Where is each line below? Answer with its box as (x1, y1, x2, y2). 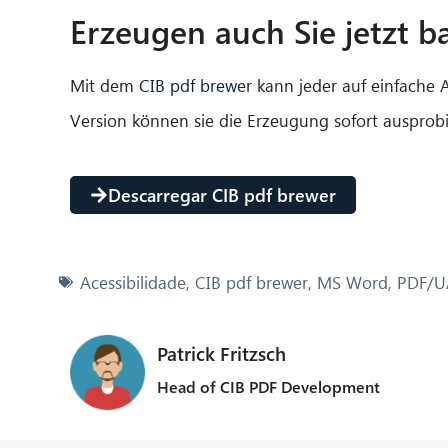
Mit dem (70, 73, 139, 97)
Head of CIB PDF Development (156, 375, 380, 397)
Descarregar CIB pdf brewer (108, 181, 336, 207)
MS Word (317, 270, 388, 294)
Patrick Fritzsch (156, 340, 286, 366)
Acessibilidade (80, 270, 186, 294)
